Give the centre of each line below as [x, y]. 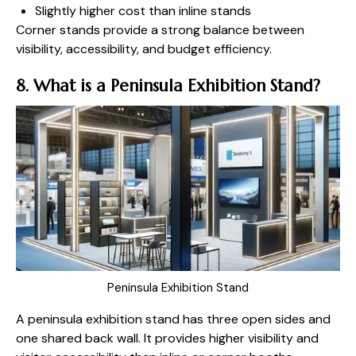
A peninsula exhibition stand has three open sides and [173, 319]
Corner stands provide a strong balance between [160, 30]
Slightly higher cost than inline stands [143, 11]
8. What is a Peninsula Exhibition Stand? [168, 86]
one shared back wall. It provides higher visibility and [167, 339]
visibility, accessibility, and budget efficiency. [144, 49]
